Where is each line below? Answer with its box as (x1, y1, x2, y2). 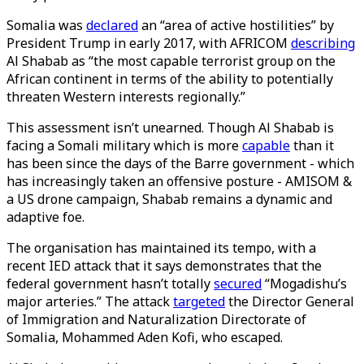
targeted (173, 292, 225, 310)
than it (290, 136, 334, 154)
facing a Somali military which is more (6, 136, 242, 154)
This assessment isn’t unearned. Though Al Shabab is (6, 119, 334, 136)
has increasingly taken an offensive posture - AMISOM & (6, 172, 352, 190)
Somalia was (6, 16, 86, 34)
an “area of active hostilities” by (138, 16, 334, 34)
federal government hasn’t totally (6, 275, 214, 292)
